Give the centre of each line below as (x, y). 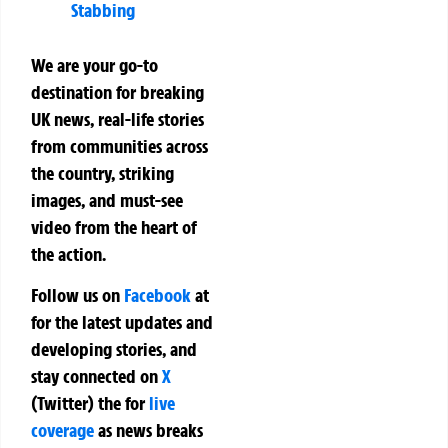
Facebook (157, 295)
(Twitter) (64, 403)
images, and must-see (107, 200)
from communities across (119, 146)
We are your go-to (94, 65)
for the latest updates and (122, 322)
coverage (62, 430)
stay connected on (96, 376)
